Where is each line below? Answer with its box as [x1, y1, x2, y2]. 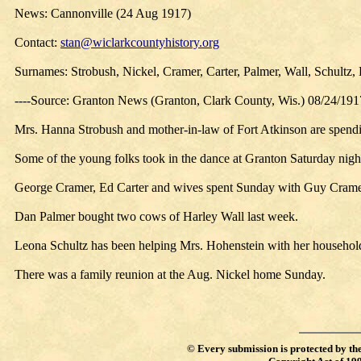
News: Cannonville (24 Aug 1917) [15, 6, 191, 20]
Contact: [15, 35, 60, 49]
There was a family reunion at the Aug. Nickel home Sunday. [15, 268, 326, 281]
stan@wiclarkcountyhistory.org [60, 35, 219, 49]
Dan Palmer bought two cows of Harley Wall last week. [15, 210, 298, 223]
